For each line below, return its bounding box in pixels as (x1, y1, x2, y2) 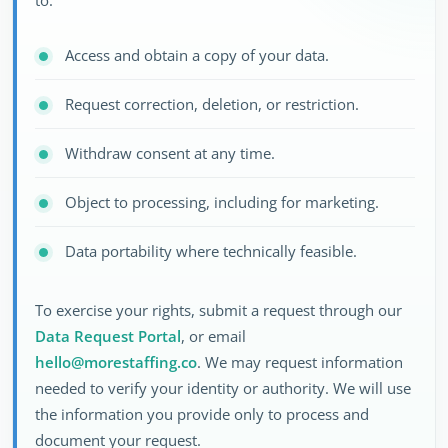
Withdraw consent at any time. (65, 143, 275, 163)
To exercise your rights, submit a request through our (35, 300, 402, 320)
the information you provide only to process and (35, 404, 369, 424)
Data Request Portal (35, 326, 181, 346)
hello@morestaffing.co (35, 352, 197, 372)
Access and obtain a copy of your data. (65, 45, 329, 65)
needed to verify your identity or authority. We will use (35, 378, 411, 398)
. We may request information (197, 352, 403, 372)
